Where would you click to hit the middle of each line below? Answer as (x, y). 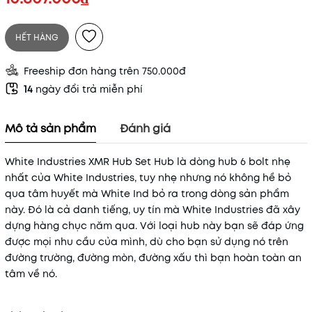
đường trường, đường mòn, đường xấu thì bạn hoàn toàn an (153, 258)
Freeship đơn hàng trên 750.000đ (105, 71)
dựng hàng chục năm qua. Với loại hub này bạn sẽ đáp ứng (154, 226)
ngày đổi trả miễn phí (89, 89)
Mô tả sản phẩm (50, 128)
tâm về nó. (31, 274)
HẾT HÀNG (37, 37)
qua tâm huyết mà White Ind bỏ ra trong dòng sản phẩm (147, 194)
